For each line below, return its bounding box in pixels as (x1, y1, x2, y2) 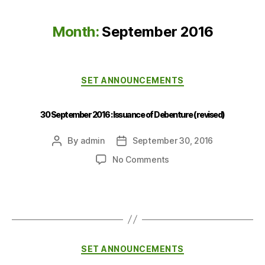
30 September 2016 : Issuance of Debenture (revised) (40, 109, 225, 119)
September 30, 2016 (132, 135, 214, 146)
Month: (51, 23, 99, 40)
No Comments (112, 154, 170, 164)
